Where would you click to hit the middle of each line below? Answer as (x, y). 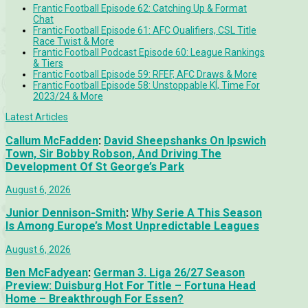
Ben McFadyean (47, 273)
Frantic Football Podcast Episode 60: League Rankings (149, 53)
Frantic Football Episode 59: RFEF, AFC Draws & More (145, 75)
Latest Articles (37, 117)
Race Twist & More (74, 42)
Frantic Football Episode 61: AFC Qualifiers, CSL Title (145, 31)
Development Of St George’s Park (95, 166)
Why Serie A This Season (197, 213)
